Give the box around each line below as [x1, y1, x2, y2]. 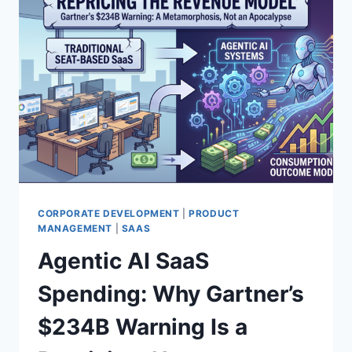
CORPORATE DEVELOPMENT [38, 207, 180, 219]
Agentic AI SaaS [38, 247, 209, 275]
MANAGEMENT [38, 222, 112, 234]
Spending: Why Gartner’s [38, 280, 304, 308]
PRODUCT [189, 207, 240, 219]
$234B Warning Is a [38, 313, 247, 341]
